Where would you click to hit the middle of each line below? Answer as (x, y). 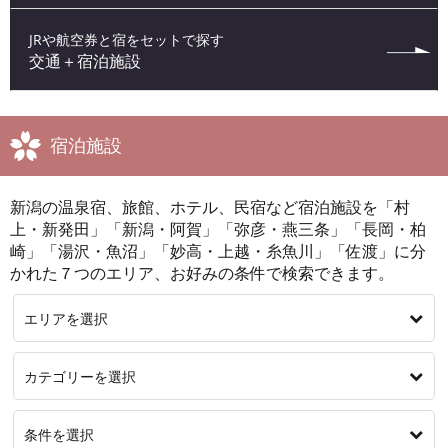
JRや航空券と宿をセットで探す (126, 39)
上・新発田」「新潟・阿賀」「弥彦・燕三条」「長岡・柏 (218, 229)
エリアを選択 (66, 318)
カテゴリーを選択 (80, 376)
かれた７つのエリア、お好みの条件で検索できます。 (202, 273)
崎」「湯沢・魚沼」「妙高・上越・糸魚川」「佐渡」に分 (218, 251)
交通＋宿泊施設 (85, 61)
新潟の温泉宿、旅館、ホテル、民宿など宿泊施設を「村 (210, 207)
